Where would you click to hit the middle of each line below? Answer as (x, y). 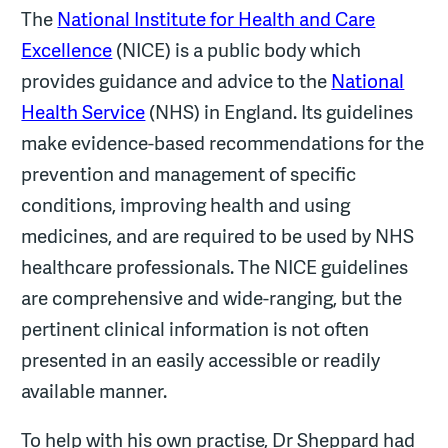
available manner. (94, 390)
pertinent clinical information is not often (195, 328)
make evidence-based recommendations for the (223, 142)
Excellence (67, 49)
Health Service (83, 111)
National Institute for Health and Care (216, 18)
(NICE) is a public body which (237, 49)
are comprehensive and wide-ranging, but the (212, 297)
